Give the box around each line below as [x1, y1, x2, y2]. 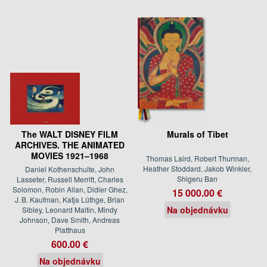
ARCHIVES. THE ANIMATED [15, 138, 125, 151]
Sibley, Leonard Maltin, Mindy [22, 204, 117, 215]
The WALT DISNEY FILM [21, 128, 118, 140]
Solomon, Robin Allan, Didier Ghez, [12, 184, 128, 194]
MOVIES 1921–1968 [31, 149, 108, 162]
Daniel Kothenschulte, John [25, 163, 114, 174]
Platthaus [54, 224, 85, 235]
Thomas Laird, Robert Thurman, [145, 153, 249, 163]
